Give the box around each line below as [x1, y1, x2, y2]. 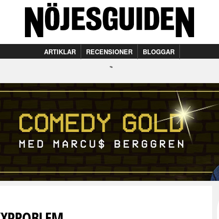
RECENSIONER [86, 47, 132, 56]
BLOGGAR [143, 47, 175, 56]
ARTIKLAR [44, 47, 76, 56]
